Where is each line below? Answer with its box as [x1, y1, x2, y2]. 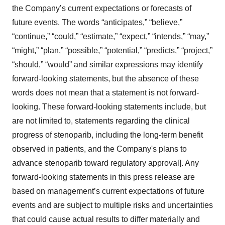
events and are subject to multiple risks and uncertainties [12, 201, 213, 210]
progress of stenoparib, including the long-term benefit [12, 131, 203, 140]
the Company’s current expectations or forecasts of [12, 4, 191, 13]
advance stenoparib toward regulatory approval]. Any [12, 159, 199, 168]
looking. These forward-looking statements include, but [12, 102, 206, 111]
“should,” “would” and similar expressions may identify [12, 60, 203, 69]
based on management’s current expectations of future [12, 187, 204, 196]
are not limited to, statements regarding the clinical [12, 117, 190, 126]
